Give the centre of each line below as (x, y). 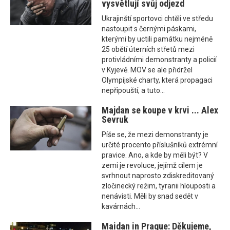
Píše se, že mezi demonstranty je (155, 135)
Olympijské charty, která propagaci (157, 80)
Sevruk (115, 120)
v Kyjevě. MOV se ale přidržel (147, 70)
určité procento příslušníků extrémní (160, 145)
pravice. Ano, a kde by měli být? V (155, 155)
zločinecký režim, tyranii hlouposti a (159, 186)
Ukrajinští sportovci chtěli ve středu (158, 19)
